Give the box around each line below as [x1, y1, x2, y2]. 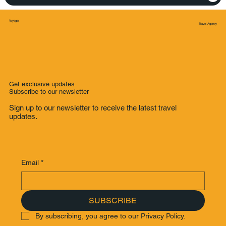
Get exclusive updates [9, 80, 75, 88]
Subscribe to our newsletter [9, 87, 89, 95]
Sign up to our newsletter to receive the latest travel [9, 103, 177, 112]
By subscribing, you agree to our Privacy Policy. [35, 211, 186, 220]
